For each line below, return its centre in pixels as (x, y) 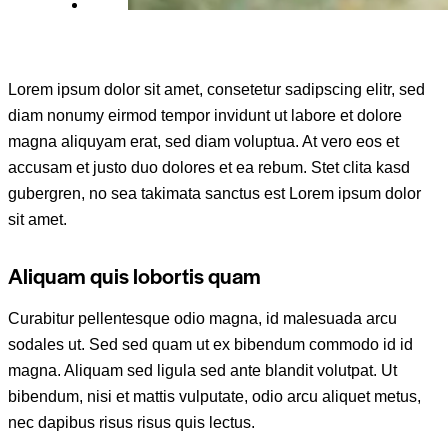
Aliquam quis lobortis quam (134, 274)
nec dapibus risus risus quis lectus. (131, 422)
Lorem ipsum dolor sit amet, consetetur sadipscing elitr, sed (216, 90)
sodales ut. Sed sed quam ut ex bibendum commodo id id (210, 344)
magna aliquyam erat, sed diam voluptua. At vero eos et (203, 142)
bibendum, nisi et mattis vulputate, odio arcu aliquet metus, (214, 396)
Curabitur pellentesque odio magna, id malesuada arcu (202, 318)
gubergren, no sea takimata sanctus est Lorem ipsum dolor (214, 194)
